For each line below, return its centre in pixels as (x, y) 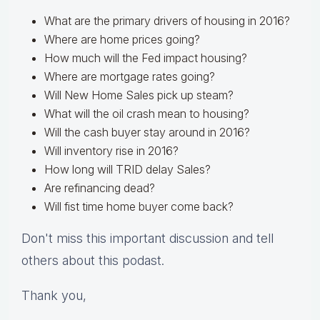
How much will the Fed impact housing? (147, 58)
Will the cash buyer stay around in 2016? (147, 132)
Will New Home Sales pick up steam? (140, 95)
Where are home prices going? (122, 40)
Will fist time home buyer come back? (139, 207)
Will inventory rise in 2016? (113, 151)
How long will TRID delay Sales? (129, 170)
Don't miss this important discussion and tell (147, 239)
